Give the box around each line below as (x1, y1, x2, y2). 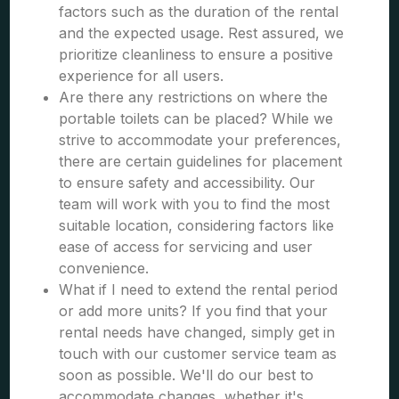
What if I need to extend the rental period (59, 281, 338, 298)
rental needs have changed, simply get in (59, 323, 336, 341)
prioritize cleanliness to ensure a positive (59, 45, 334, 63)
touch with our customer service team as (59, 345, 338, 362)
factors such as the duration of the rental (59, 3, 339, 20)
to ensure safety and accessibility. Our (59, 174, 316, 191)
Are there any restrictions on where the (59, 88, 329, 106)
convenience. (59, 259, 150, 277)
